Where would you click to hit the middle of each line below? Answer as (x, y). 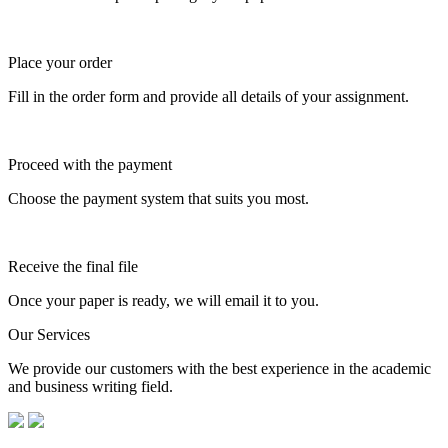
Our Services (49, 334)
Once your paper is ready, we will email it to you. (163, 300)
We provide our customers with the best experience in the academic (219, 368)
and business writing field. (90, 386)
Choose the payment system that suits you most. (158, 198)
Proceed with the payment (90, 164)
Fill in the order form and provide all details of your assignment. (208, 96)
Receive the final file (73, 266)
